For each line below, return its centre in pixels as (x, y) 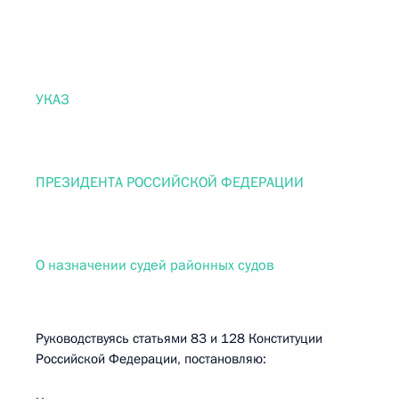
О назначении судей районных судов (155, 265)
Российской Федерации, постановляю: (151, 359)
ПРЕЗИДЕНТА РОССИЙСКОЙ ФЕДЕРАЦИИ (170, 183)
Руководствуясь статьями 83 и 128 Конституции (179, 338)
